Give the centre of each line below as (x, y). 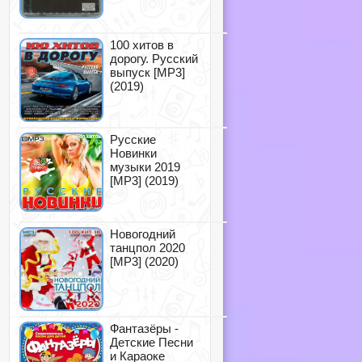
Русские (133, 139)
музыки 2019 (145, 167)
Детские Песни (152, 342)
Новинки (133, 153)
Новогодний (143, 234)
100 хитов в (142, 45)
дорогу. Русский (154, 59)
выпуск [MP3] (147, 72)
